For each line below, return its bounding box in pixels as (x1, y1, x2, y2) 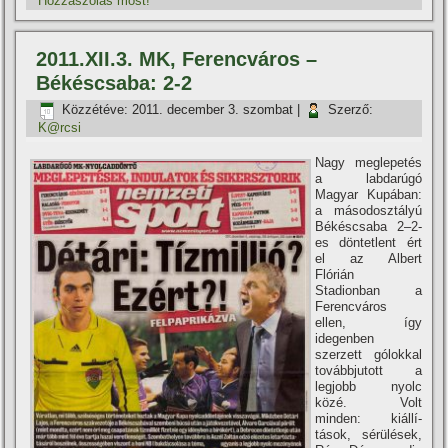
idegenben (315, 331, 375, 346)
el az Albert (315, 251, 422, 266)
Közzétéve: (62, 102, 129, 118)
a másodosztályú (315, 203, 422, 218)
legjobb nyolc (315, 379, 422, 394)
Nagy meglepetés (315, 155, 422, 170)
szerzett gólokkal (315, 347, 422, 362)
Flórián (315, 267, 355, 282)
